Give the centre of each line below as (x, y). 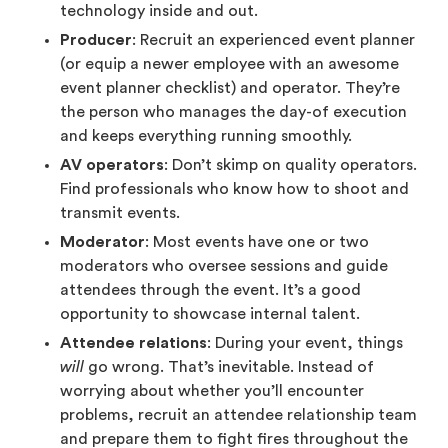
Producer (96, 40)
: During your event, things (305, 343)
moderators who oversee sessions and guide (224, 266)
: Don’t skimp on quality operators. (290, 165)
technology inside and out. (159, 11)
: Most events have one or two (257, 242)
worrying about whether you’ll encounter (212, 391)
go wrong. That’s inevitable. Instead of (231, 367)
